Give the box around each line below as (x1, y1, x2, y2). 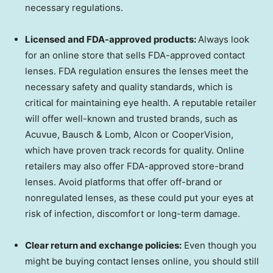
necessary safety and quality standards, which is (25, 81, 233, 93)
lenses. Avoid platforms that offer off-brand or (25, 176, 222, 188)
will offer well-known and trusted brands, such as (25, 113, 238, 125)
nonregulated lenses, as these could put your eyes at (25, 192, 253, 204)
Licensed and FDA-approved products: (25, 34, 198, 46)
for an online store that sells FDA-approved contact (25, 49, 245, 62)
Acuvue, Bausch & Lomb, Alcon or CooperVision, (25, 129, 233, 141)
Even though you (182, 239, 257, 252)
